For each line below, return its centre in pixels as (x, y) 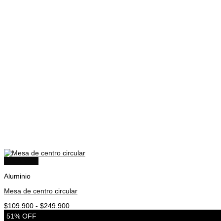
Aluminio (17, 176)
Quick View (21, 161)
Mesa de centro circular (41, 191)
